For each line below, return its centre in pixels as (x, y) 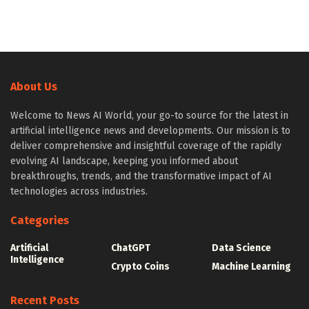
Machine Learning (251, 267)
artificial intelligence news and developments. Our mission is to (150, 131)
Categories (40, 221)
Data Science (241, 248)
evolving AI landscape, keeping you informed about (124, 161)
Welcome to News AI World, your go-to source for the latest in (149, 116)
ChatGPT (131, 248)
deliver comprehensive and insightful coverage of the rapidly (146, 146)
